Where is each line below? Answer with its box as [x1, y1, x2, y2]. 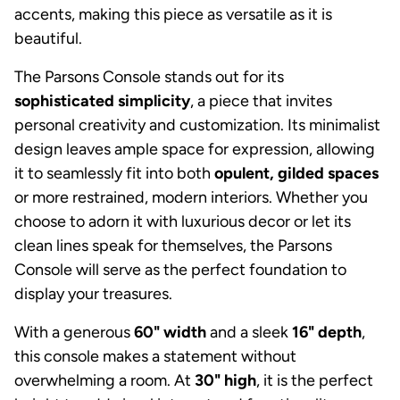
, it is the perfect [256, 370, 373, 390]
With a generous [14, 321, 134, 342]
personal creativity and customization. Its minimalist [14, 114, 380, 135]
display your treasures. [14, 283, 172, 304]
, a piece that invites [190, 90, 332, 111]
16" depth [292, 321, 362, 342]
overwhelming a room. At [14, 370, 195, 390]
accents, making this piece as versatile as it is [14, 4, 332, 24]
